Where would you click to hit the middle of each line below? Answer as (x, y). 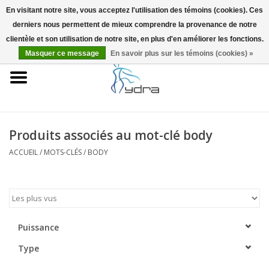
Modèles (26, 92)
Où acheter (31, 126)
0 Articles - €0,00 (231, 32)
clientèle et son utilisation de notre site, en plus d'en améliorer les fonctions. (134, 39)
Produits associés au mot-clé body (111, 135)
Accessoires (32, 193)
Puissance (38, 227)
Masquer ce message (62, 53)
